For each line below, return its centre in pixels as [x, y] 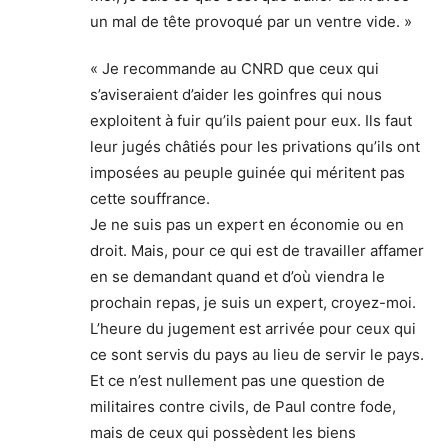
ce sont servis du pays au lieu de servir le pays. [257, 354]
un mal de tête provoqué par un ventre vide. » [251, 21]
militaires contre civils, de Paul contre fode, [243, 406]
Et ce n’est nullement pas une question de [237, 380]
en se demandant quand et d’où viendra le [237, 276]
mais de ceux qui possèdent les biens [223, 432]
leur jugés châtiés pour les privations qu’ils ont [255, 146]
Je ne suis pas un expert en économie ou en [247, 224]
